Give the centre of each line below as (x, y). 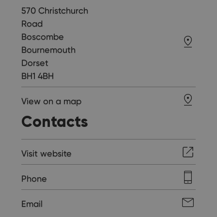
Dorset (35, 62)
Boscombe (43, 36)
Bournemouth (48, 49)
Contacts (55, 122)
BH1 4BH (38, 76)
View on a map (51, 101)
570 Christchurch (55, 10)
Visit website (46, 153)
